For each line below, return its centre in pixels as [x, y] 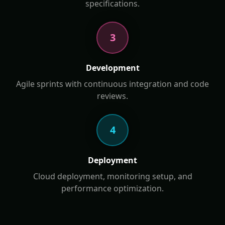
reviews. [113, 96]
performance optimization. [113, 188]
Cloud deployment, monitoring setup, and [113, 176]
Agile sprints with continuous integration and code [113, 84]
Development [113, 68]
